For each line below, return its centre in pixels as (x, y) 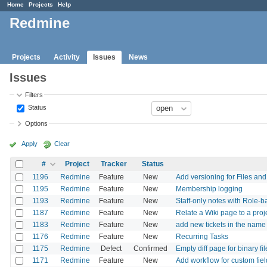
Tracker (114, 164)
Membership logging (209, 189)
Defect (111, 248)
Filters (34, 94)
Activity (67, 57)
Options (37, 124)
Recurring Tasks (202, 236)
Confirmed (150, 248)
